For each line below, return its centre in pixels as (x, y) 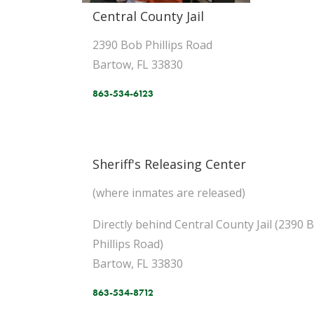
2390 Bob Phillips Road (152, 45)
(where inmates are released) (169, 193)
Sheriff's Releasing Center (169, 164)
